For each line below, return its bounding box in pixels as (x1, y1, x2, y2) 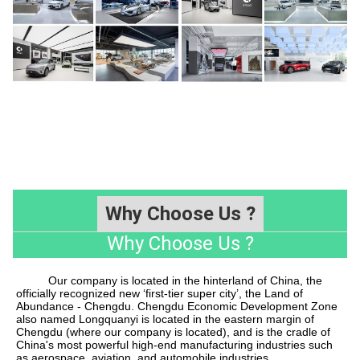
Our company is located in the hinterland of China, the (16, 274, 322, 288)
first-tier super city (145, 287, 236, 301)
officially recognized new (16, 287, 143, 301)
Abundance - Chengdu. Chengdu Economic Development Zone (16, 300, 337, 313)
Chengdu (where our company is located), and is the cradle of (16, 325, 330, 339)
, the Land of (239, 287, 303, 301)
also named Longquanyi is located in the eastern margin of (16, 313, 314, 326)
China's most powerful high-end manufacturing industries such (16, 338, 333, 352)
